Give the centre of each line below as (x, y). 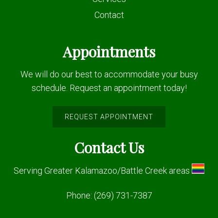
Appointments (109, 51)
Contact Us (109, 147)
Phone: (80, 195)
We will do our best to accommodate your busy (109, 74)
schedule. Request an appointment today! (109, 88)
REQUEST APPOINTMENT (109, 117)
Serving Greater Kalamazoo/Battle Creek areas (103, 170)
